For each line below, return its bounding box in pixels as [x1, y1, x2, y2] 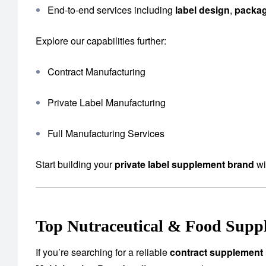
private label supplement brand [115, 157, 254, 172]
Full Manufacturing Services [47, 126, 164, 141]
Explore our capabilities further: [36, 34, 166, 48]
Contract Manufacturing [47, 65, 145, 79]
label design [175, 3, 230, 17]
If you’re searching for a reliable [36, 245, 170, 259]
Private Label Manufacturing [47, 96, 166, 110]
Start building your [36, 157, 115, 172]
